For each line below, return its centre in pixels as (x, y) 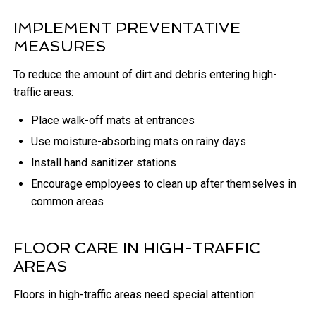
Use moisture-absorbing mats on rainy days (139, 142)
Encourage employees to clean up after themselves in (164, 184)
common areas (68, 202)
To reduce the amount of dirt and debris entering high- (146, 75)
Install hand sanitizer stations (104, 163)
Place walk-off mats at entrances (113, 121)
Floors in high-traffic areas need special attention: (135, 295)
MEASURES (60, 46)
